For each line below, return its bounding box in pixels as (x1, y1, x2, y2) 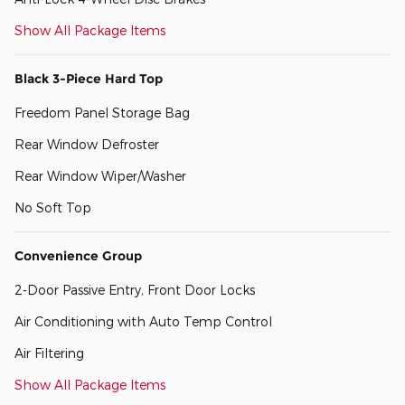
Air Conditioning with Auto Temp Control (14, 314, 272, 330)
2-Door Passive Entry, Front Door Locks (14, 282, 255, 298)
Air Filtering (14, 345, 84, 362)
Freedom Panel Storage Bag (14, 105, 190, 121)
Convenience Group (14, 248, 142, 265)
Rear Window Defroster (14, 137, 159, 153)
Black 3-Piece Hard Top (14, 71, 163, 88)
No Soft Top (14, 200, 91, 216)
